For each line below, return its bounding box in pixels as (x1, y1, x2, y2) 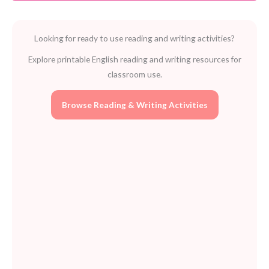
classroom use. (107, 68, 162, 79)
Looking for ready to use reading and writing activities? (34, 32, 235, 43)
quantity (11, 7, 43, 17)
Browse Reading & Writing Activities (61, 99, 208, 110)
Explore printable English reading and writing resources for (28, 53, 241, 64)
